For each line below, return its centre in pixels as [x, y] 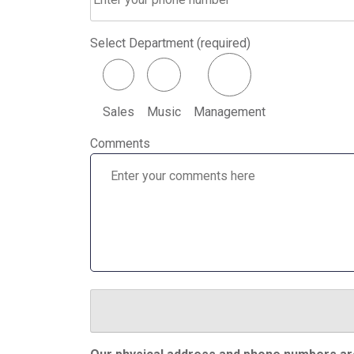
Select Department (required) [170, 43]
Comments [120, 143]
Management [230, 111]
